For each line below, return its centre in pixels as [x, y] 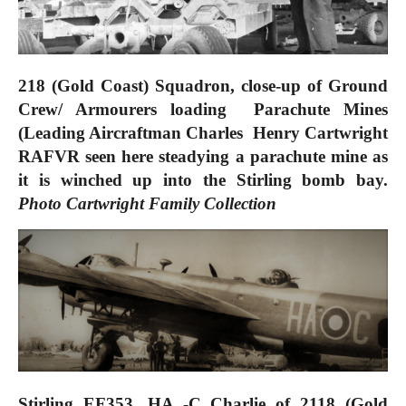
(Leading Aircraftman [102, 133]
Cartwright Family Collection [174, 204]
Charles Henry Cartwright [287, 133]
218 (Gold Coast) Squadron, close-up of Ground [203, 86]
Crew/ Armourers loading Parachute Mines [203, 110]
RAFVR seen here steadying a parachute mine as [203, 157]
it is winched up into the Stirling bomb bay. [203, 180]
